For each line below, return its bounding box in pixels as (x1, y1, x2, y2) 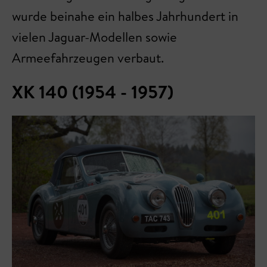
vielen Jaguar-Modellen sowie (12, 28, 177, 46)
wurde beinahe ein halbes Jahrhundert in (12, 7, 238, 26)
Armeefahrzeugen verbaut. (12, 49, 167, 67)
